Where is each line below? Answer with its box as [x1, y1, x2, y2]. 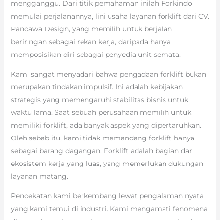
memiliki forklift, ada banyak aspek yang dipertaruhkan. [10, 121, 201, 130]
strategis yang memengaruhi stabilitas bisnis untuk [10, 95, 188, 105]
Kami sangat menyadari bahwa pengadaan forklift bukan [10, 70, 206, 79]
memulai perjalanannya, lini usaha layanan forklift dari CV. [10, 12, 209, 21]
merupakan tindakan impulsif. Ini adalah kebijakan [10, 82, 183, 92]
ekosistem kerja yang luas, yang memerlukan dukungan [10, 159, 203, 168]
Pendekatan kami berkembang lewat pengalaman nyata [10, 192, 204, 201]
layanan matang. [10, 172, 68, 181]
